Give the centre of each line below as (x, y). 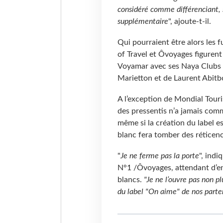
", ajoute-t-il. (191, 21)
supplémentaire (143, 21)
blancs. (130, 179)
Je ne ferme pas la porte (160, 156)
